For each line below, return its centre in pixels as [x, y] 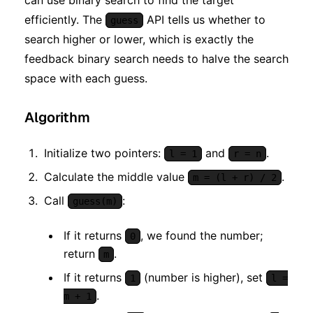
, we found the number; [202, 235]
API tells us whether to [204, 19]
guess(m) [95, 201]
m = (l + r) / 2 [235, 177]
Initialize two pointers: [104, 153]
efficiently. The [65, 19]
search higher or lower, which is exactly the [139, 39]
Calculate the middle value [116, 176]
